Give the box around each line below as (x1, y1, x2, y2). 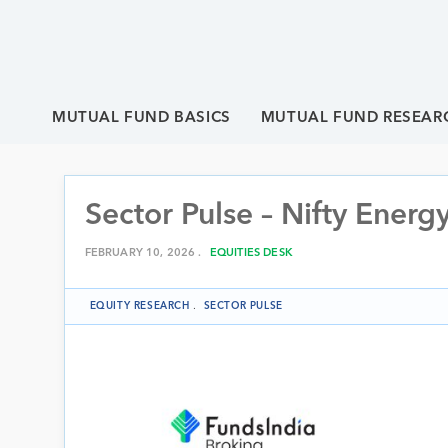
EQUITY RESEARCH (89, 301, 190, 311)
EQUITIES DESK (209, 248, 293, 259)
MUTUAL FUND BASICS (52, 111, 231, 126)
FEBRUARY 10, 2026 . (84, 248, 205, 259)
